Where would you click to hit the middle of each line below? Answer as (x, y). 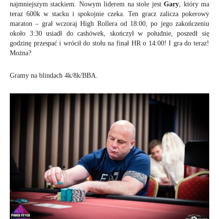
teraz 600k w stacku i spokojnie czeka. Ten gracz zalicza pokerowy (109, 14)
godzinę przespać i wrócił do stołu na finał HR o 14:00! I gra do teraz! (109, 43)
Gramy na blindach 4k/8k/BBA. (54, 75)
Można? (21, 53)
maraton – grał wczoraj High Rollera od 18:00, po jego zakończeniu (109, 23)
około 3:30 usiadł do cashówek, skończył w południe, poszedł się (109, 33)
